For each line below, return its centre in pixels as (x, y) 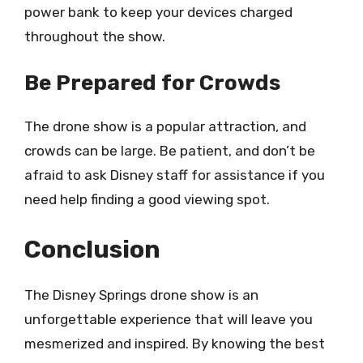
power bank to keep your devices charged (158, 12)
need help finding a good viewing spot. (147, 199)
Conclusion (92, 249)
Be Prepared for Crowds (152, 83)
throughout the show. (95, 36)
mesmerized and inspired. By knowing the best (175, 343)
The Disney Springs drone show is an (141, 295)
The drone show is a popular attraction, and (165, 126)
